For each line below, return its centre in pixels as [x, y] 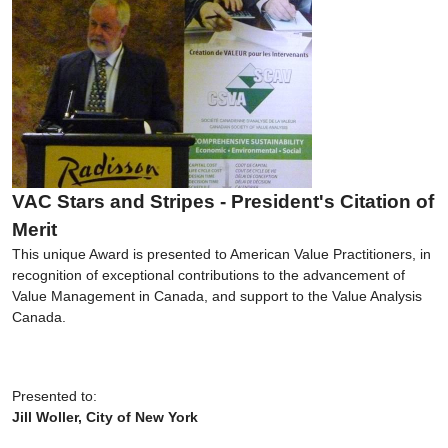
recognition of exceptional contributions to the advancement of [208, 274]
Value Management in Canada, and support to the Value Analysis [217, 295]
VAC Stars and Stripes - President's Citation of [223, 201]
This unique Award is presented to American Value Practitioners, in [221, 253]
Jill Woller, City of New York [105, 416]
